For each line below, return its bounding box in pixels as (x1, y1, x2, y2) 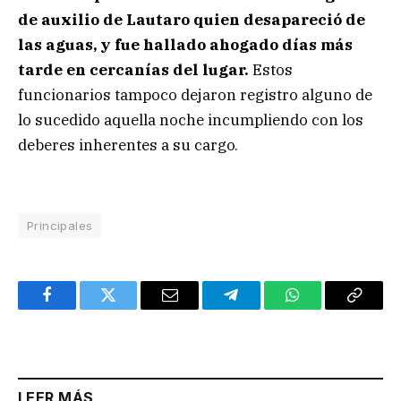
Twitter (107, 300, 154, 317)
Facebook (45, 300, 108, 317)
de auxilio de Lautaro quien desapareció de (18, 10, 365, 30)
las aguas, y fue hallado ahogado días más (18, 35, 353, 55)
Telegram (229, 300, 291, 317)
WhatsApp (291, 300, 361, 317)
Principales (27, 218, 93, 233)
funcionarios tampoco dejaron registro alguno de (18, 85, 372, 106)
